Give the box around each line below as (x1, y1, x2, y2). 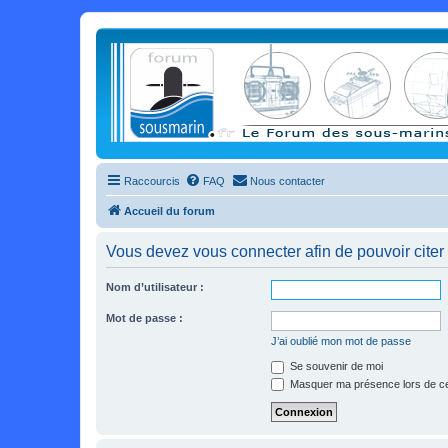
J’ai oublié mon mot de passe (271, 335, 411, 347)
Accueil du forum (124, 205, 215, 217)
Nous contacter (250, 175, 325, 187)
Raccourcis (124, 175, 180, 187)
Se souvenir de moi (287, 360, 383, 372)
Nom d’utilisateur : (106, 281, 204, 293)
